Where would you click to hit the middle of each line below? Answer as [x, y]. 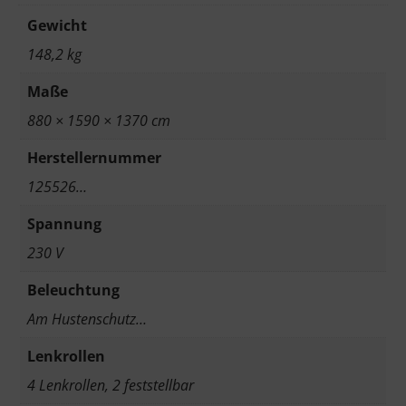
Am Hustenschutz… [87, 319]
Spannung [64, 224]
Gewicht [57, 26]
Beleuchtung [73, 290]
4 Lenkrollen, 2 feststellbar [111, 386]
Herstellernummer [94, 158]
